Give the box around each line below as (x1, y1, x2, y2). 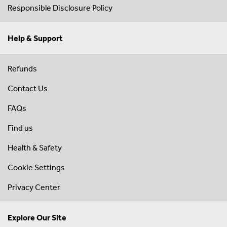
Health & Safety (8, 142, 62, 153)
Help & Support (8, 33, 63, 44)
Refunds (8, 63, 37, 74)
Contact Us (8, 83, 48, 94)
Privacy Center (8, 182, 60, 193)
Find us (8, 123, 33, 133)
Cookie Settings (8, 162, 65, 173)
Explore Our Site (8, 212, 66, 223)
